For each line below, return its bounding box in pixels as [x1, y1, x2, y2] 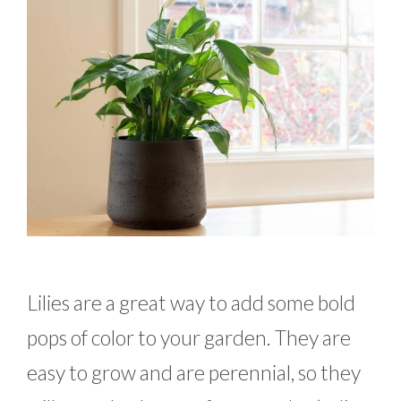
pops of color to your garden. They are [27, 324, 351, 350]
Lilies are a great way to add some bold [27, 289, 355, 315]
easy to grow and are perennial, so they [27, 359, 361, 385]
